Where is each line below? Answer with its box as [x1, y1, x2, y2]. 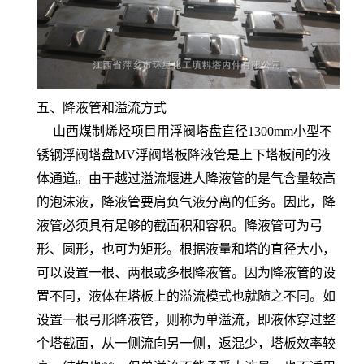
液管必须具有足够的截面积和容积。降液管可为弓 [37, 218, 323, 232]
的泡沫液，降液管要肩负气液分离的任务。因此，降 [37, 194, 336, 209]
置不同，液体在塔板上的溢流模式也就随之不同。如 [37, 288, 336, 303]
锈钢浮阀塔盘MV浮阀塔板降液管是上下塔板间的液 [37, 147, 331, 162]
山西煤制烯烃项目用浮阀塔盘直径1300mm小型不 [37, 123, 332, 138]
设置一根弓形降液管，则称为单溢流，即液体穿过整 [37, 312, 336, 327]
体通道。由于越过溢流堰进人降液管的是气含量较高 [37, 171, 336, 185]
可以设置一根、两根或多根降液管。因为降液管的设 [37, 265, 336, 279]
